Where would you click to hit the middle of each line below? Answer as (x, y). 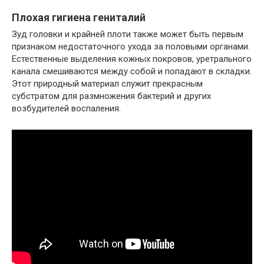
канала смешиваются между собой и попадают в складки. (132, 71)
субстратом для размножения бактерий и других (111, 96)
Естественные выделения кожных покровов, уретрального (132, 59)
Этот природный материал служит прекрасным (107, 83)
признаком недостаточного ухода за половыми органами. (131, 46)
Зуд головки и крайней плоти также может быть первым (128, 34)
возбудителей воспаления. (66, 108)
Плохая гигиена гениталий (79, 17)
